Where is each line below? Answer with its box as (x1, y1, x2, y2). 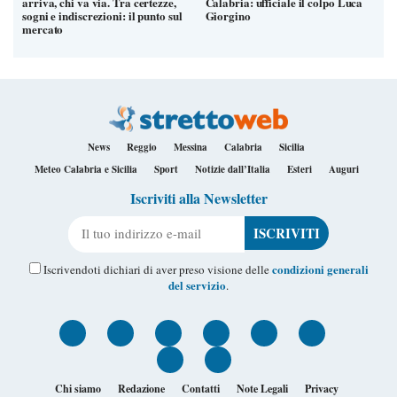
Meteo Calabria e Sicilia (34, 161, 137, 176)
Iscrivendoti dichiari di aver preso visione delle (40, 261, 272, 277)
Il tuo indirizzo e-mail (67, 214, 187, 233)
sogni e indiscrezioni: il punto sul (22, 6, 183, 24)
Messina (174, 139, 207, 154)
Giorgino (205, 6, 251, 24)
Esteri (286, 161, 312, 176)
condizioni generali (271, 260, 369, 277)
